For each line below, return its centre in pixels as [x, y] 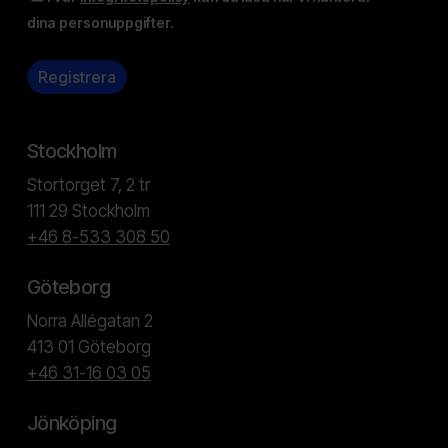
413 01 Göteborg [88, 347]
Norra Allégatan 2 [89, 321]
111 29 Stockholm [88, 211]
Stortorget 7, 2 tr [88, 185]
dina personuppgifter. [100, 22]
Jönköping [71, 423]
